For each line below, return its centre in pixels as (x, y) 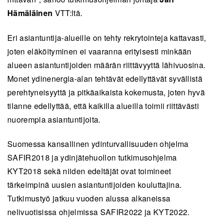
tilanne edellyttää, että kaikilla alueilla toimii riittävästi (103, 106)
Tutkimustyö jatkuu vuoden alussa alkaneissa (89, 199)
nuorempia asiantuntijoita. (54, 119)
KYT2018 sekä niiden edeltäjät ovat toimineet (89, 171)
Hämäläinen (31, 13)
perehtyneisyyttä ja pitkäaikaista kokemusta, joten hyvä (106, 92)
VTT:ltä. (70, 13)
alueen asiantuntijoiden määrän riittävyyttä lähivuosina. (107, 65)
